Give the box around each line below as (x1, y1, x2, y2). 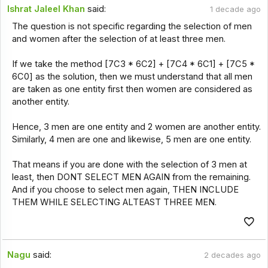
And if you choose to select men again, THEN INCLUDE (11, 184, 239, 195)
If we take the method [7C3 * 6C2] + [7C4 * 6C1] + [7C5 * (11, 58, 255, 69)
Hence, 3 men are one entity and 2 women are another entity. (11, 121, 261, 132)
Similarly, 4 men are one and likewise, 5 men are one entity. (11, 133, 251, 145)
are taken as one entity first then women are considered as (11, 83, 252, 95)
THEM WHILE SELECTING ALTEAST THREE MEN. (11, 196, 217, 208)
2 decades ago (203, 250, 261, 260)
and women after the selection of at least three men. (11, 33, 226, 44)
